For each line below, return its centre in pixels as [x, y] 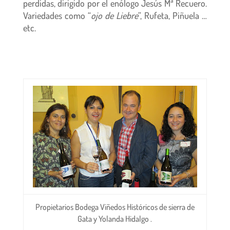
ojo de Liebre [114, 15]
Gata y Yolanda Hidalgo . [115, 219]
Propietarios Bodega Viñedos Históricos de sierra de [115, 207]
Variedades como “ [57, 15]
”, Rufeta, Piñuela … [173, 15]
